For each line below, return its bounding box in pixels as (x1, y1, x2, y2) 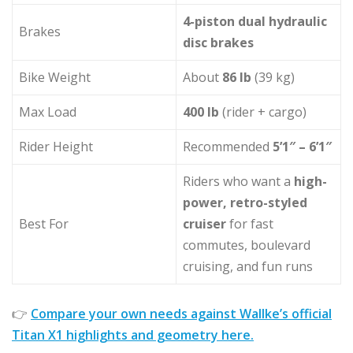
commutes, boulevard (183, 236, 310, 254)
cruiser (183, 214, 226, 232)
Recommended (183, 137, 273, 155)
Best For (19, 214, 69, 232)
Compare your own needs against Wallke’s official (31, 304, 332, 322)
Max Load (19, 102, 76, 121)
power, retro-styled (183, 193, 307, 211)
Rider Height (19, 137, 93, 155)
